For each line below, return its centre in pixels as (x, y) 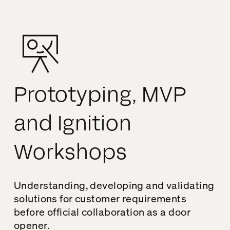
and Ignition (73, 124)
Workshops (70, 152)
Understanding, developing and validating (114, 185)
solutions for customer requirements (100, 198)
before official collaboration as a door (102, 212)
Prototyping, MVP (100, 95)
